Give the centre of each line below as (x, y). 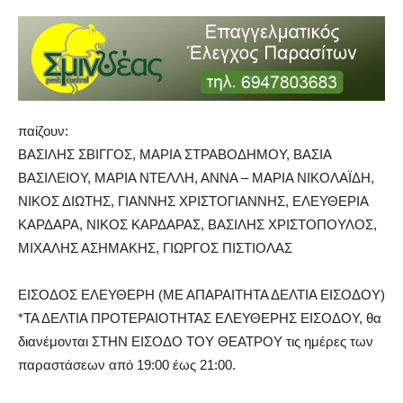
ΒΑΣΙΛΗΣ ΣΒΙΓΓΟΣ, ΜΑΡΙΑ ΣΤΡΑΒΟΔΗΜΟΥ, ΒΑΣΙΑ (175, 154)
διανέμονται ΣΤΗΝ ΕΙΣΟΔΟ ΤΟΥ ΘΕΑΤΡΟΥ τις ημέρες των (196, 341)
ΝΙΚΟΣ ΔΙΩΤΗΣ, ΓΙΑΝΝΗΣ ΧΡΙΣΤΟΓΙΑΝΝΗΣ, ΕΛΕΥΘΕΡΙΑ (193, 201)
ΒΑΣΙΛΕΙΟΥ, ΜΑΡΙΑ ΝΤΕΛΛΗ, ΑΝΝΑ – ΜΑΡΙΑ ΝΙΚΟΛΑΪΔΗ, (196, 177)
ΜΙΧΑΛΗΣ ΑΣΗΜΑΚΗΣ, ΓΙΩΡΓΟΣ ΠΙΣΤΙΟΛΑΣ (155, 247)
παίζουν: (43, 130)
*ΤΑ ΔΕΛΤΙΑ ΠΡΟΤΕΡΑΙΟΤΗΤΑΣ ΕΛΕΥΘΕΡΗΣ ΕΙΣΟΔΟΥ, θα (200, 318)
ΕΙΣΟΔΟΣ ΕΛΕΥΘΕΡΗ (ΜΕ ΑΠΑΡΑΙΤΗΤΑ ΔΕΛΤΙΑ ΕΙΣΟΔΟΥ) (201, 294)
